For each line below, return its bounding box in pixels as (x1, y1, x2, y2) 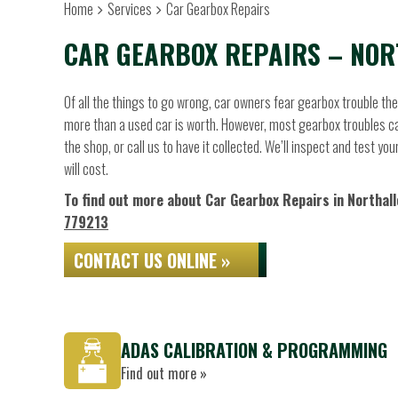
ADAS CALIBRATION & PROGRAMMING (121, 337, 387, 363)
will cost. (64, 158, 108, 179)
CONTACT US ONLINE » (74, 247, 230, 274)
